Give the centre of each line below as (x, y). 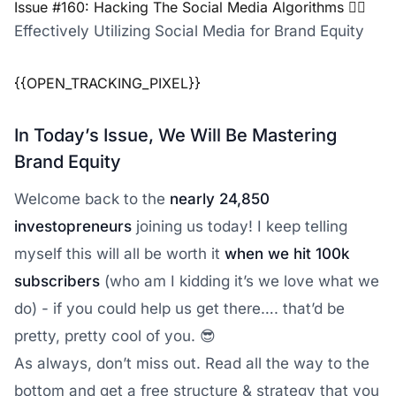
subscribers (57, 281)
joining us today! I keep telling (240, 226)
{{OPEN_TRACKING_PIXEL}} (107, 83)
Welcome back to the (92, 199)
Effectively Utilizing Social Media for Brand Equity (189, 31)
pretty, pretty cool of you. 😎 (117, 336)
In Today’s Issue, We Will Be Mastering (175, 135)
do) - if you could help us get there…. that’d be (179, 308)
